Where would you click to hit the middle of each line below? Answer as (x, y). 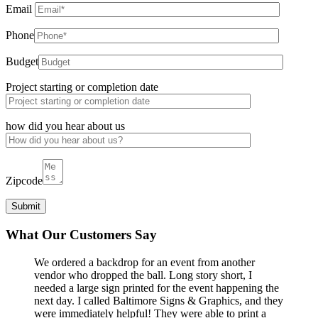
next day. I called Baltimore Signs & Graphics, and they (159, 300)
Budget (22, 62)
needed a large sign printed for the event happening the (157, 287)
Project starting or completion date (82, 87)
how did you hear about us (65, 126)
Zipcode (24, 181)
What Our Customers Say (81, 235)
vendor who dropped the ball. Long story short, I (143, 275)
